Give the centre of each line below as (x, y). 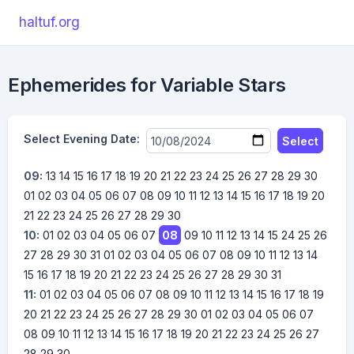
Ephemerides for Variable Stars (147, 85)
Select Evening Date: (82, 139)
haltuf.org (49, 22)
